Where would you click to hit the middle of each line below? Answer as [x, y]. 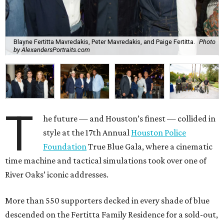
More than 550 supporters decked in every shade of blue [107, 200]
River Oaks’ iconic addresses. [57, 174]
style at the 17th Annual [87, 132]
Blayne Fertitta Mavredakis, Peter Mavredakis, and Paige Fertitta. [104, 42]
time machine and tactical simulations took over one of [106, 160]
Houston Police [159, 132]
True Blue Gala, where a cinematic [150, 146]
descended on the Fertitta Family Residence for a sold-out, [111, 214]
